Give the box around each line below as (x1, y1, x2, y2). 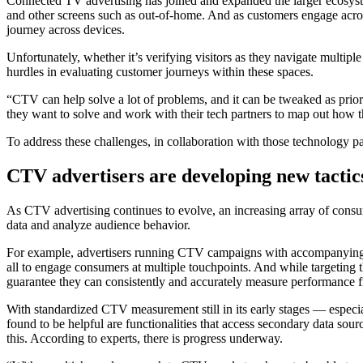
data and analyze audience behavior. (6, 217, 190, 232)
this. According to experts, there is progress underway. (6, 331, 283, 345)
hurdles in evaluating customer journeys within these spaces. (6, 64, 314, 79)
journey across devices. (6, 22, 125, 36)
